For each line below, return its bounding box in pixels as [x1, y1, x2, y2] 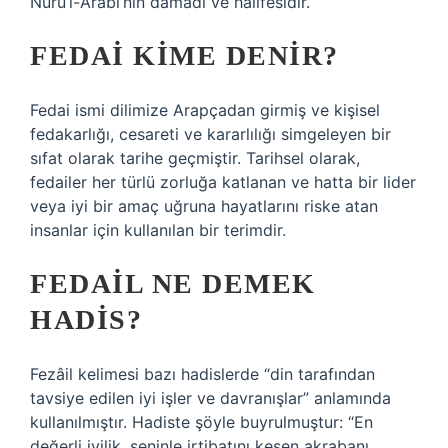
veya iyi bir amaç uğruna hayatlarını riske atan [30, 196, 378, 216]
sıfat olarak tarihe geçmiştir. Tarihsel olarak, [30, 148, 360, 168]
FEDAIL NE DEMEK [30, 268, 316, 299]
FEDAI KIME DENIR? [30, 40, 339, 71]
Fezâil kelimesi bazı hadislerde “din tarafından [30, 364, 375, 384]
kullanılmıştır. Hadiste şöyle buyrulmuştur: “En [30, 412, 373, 432]
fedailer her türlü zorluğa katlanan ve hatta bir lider [30, 172, 416, 192]
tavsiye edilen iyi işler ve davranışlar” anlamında [30, 388, 391, 408]
